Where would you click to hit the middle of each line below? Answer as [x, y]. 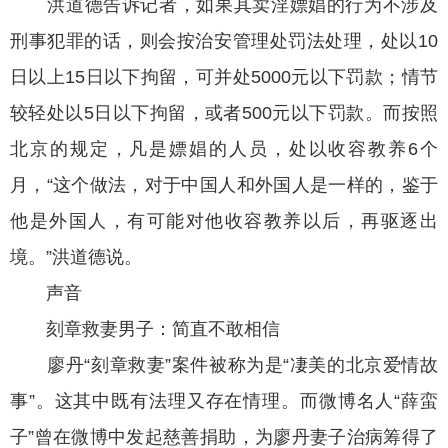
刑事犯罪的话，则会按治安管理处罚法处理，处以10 [224, 41]
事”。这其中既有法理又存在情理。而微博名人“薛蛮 [224, 401]
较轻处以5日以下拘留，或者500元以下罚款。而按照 [224, 113]
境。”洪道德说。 [76, 257]
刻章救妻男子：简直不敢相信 [145, 329]
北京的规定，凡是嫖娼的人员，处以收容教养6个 [224, 149]
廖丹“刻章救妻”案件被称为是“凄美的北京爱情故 [224, 365]
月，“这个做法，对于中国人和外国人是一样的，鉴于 [224, 185]
